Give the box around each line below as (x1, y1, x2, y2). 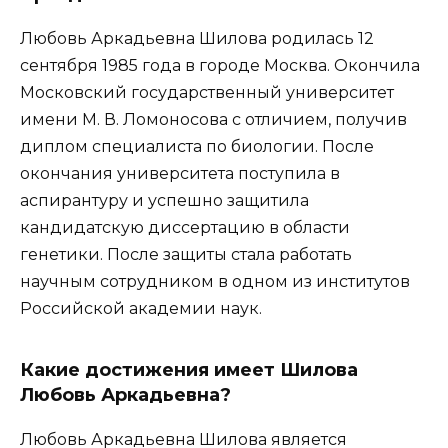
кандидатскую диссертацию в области (20, 217, 350, 237)
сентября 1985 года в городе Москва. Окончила (20, 55, 420, 75)
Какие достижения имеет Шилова (20, 358, 358, 381)
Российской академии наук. (20, 298, 262, 318)
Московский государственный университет (20, 82, 394, 102)
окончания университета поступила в (20, 163, 340, 183)
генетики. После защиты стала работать (20, 244, 352, 264)
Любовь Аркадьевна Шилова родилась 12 (20, 28, 374, 48)
